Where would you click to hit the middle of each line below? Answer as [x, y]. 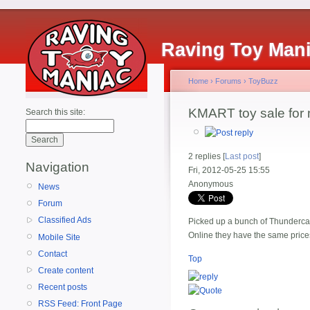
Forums [228, 81]
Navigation [57, 167]
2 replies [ [207, 157]
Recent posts [63, 288]
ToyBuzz [263, 81]
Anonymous [211, 184]
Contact [53, 254]
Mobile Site [59, 237]
